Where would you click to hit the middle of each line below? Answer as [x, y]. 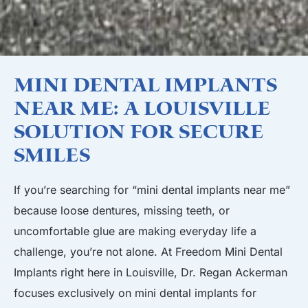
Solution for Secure [139, 133]
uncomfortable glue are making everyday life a [135, 231]
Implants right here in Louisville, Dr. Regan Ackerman [151, 272]
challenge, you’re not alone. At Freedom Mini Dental [148, 252]
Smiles [52, 156]
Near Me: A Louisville [142, 110]
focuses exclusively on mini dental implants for [135, 293]
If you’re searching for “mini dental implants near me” [152, 190]
